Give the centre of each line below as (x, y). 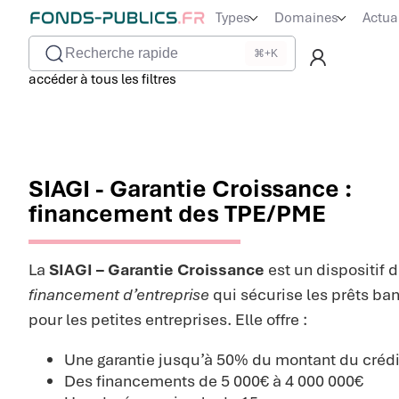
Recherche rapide (122, 53)
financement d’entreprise (119, 294)
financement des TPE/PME (177, 214)
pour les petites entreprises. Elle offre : (168, 319)
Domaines (306, 18)
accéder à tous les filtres (102, 79)
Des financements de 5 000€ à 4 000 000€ (214, 381)
